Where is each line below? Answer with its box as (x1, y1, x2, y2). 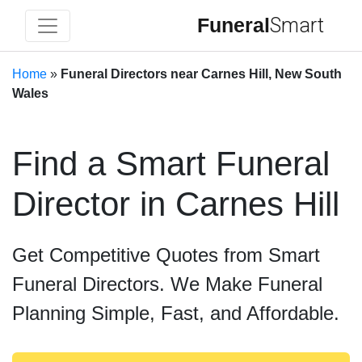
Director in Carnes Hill (12, 185, 339, 223)
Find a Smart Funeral (12, 145, 330, 183)
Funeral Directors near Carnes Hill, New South (61, 67, 342, 81)
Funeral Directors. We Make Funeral (12, 273, 322, 295)
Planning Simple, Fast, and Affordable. (12, 302, 339, 324)
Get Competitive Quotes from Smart (12, 244, 320, 266)
